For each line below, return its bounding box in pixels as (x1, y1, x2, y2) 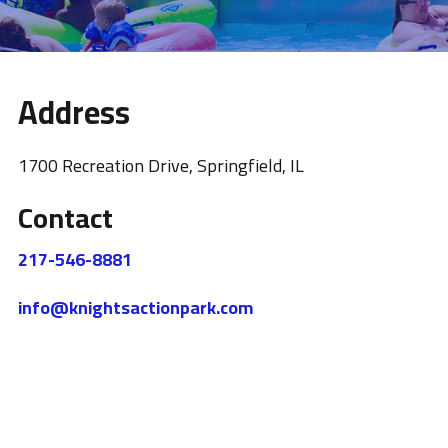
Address (17, 82, 130, 142)
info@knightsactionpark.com (17, 291, 253, 324)
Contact (17, 192, 113, 244)
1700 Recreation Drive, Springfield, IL (17, 149, 304, 182)
